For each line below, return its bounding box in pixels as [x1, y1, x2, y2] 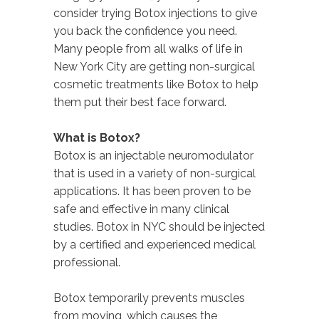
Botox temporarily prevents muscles [53, 291, 245, 305]
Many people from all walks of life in [53, 41, 243, 56]
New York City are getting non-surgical [53, 59, 255, 73]
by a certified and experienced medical [53, 237, 256, 251]
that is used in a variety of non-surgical [53, 166, 256, 180]
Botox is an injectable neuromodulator [53, 148, 253, 162]
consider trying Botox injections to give [53, 6, 257, 20]
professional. [53, 255, 120, 269]
